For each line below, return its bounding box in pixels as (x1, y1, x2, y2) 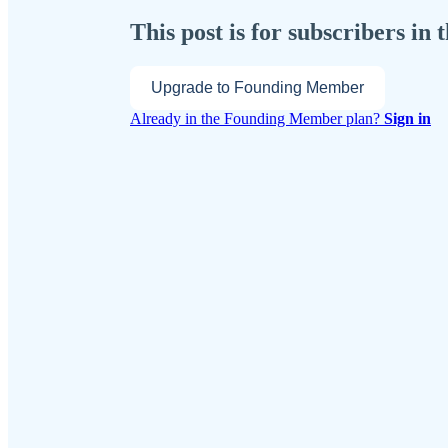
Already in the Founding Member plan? (130, 109, 384, 127)
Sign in (384, 109, 431, 127)
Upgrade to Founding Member (151, 78, 364, 96)
